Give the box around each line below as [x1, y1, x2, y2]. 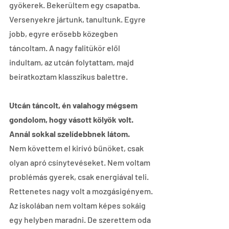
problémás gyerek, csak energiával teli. [9, 171, 150, 181]
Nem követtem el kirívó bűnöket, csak [9, 143, 145, 153]
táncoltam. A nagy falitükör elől [9, 42, 122, 53]
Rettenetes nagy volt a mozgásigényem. [9, 186, 154, 196]
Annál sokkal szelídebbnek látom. [9, 128, 130, 139]
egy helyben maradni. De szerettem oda [9, 214, 152, 224]
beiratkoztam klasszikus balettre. [9, 71, 128, 81]
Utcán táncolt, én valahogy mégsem [9, 100, 139, 110]
